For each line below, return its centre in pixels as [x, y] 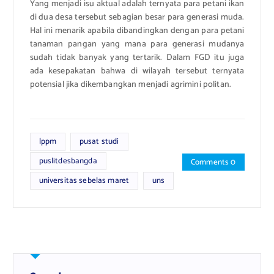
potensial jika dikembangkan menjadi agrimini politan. [130, 85]
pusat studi [99, 142]
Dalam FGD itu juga [205, 58]
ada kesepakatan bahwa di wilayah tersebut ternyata [137, 72]
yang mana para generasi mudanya [173, 45]
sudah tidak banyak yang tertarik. [96, 58]
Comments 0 [213, 162]
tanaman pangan [63, 45]
